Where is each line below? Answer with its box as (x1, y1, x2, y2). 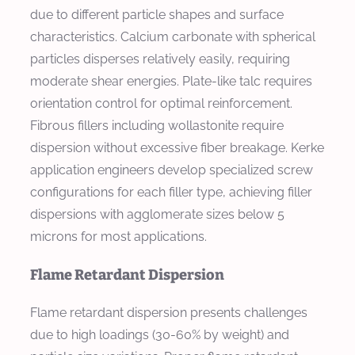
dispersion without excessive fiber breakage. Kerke (30, 140, 324, 156)
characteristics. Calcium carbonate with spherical (30, 29, 315, 45)
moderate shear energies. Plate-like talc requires (30, 74, 312, 90)
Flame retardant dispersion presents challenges (30, 304, 307, 320)
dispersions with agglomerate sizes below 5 (30, 207, 284, 223)
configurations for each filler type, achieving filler (30, 185, 312, 200)
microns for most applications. (30, 229, 207, 245)
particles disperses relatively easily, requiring (30, 52, 290, 67)
